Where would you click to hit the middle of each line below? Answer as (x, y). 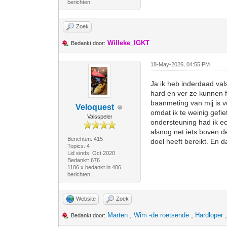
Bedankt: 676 (83, 160)
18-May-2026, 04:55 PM (180, 64)
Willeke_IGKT (129, 43)
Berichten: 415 (85, 139)
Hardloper (209, 215)
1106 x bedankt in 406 (94, 167)
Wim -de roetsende (162, 215)
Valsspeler (100, 117)
